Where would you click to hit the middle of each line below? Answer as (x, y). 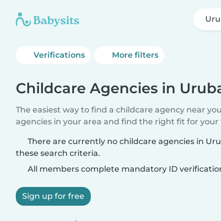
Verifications (59, 55)
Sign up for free (53, 196)
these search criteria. (58, 153)
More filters (135, 55)
